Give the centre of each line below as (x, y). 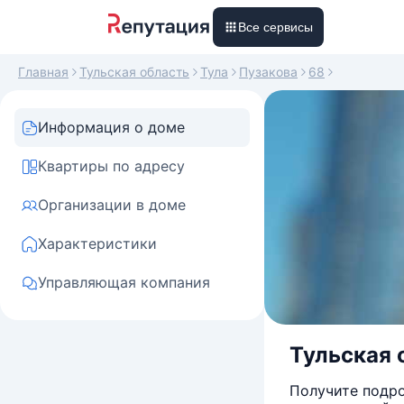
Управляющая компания (124, 282)
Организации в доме (112, 205)
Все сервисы (275, 27)
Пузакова (268, 72)
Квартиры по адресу (111, 166)
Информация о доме (111, 127)
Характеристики (97, 243)
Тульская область (134, 72)
